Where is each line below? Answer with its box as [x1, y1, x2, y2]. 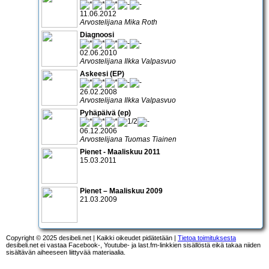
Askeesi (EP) [80, 69, 124, 78]
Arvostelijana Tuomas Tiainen [80, 134, 177, 144]
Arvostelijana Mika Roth [80, 17, 157, 26]
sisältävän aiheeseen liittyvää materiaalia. [6, 248, 125, 256]
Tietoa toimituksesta [178, 234, 236, 241]
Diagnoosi [80, 30, 114, 39]
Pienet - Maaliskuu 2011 [80, 147, 160, 156]
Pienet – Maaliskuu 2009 [80, 186, 163, 195]
